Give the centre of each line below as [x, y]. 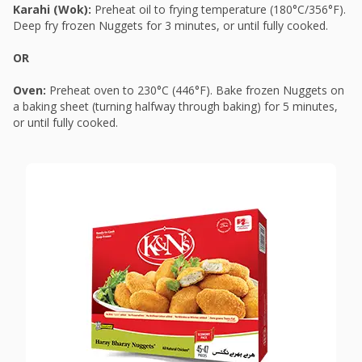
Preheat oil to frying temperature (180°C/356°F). [220, 10]
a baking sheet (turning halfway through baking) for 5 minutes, [175, 107]
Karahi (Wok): [54, 10]
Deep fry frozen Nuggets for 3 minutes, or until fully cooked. [170, 26]
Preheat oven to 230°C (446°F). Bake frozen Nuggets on [197, 90]
